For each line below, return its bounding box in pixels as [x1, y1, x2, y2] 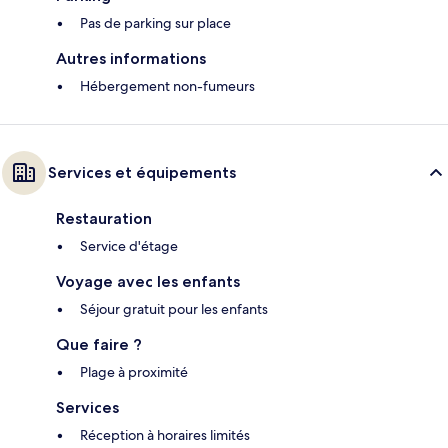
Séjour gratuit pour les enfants [80, 300, 268, 319]
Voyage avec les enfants [56, 272, 240, 292]
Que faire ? [56, 335, 142, 355]
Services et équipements [48, 163, 236, 183]
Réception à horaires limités [80, 426, 250, 445]
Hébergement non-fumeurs [80, 77, 255, 96]
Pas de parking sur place [80, 14, 231, 33]
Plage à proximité [80, 363, 188, 382]
